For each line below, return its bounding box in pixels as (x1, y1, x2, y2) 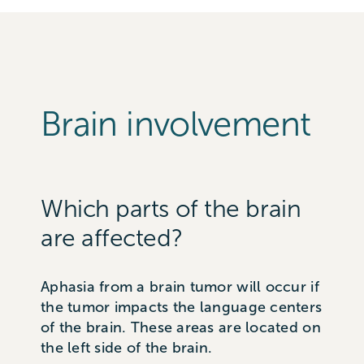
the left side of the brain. (40, 339, 213, 356)
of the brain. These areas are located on (40, 318, 321, 336)
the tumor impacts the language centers (40, 298, 323, 315)
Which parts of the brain (40, 195, 301, 222)
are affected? (40, 224, 183, 251)
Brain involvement (40, 105, 311, 143)
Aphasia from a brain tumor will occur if (40, 278, 319, 295)
